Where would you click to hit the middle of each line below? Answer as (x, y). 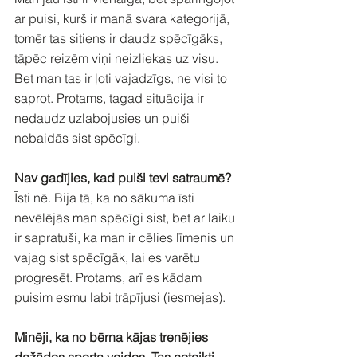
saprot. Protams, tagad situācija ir (111, 98)
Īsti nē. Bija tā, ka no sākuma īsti (106, 197)
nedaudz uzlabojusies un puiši (104, 118)
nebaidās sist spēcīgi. (77, 137)
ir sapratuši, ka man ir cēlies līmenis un (126, 237)
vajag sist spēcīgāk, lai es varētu (109, 257)
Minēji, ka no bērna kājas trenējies (113, 337)
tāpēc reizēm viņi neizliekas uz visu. (118, 58)
